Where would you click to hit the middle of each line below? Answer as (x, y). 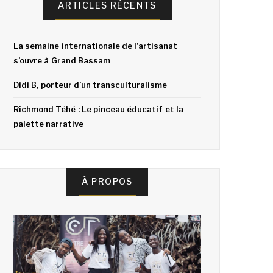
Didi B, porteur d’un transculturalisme (90, 85)
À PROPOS (107, 182)
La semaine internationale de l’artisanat (96, 46)
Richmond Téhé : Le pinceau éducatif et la (98, 109)
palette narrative (49, 124)
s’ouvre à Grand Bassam (62, 61)
